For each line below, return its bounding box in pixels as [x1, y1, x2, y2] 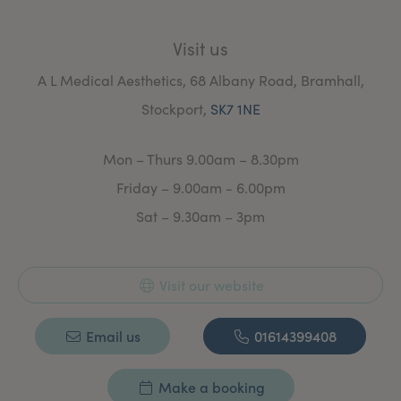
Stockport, [141, 99, 210, 118]
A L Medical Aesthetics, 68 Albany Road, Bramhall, [37, 71, 364, 90]
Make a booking [154, 377, 265, 397]
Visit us [173, 36, 228, 60]
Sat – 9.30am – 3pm [136, 207, 265, 226]
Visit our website [155, 275, 264, 294]
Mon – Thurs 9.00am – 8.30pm [102, 149, 299, 168]
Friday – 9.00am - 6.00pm [115, 178, 286, 197]
